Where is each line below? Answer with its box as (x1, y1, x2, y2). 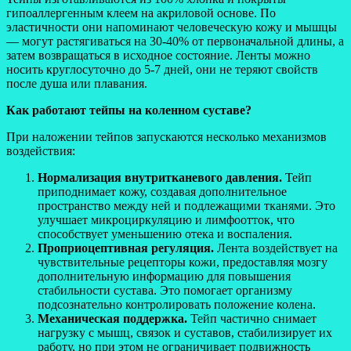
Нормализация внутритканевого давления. (38, 170, 282, 184)
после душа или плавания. (6, 76, 147, 90)
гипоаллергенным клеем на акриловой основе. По (6, 5, 276, 20)
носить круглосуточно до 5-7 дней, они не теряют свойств (6, 62, 318, 76)
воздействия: (6, 143, 75, 157)
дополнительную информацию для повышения (38, 269, 291, 283)
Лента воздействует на (214, 241, 338, 255)
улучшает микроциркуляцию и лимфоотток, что (38, 212, 295, 226)
